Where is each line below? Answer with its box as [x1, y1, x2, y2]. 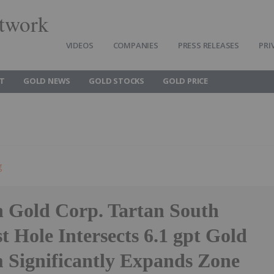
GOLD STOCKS [89, 75, 145, 86]
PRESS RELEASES [177, 40, 240, 51]
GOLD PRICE [163, 75, 209, 86]
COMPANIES [113, 40, 158, 51]
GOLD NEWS [23, 75, 71, 86]
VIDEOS [65, 40, 94, 51]
